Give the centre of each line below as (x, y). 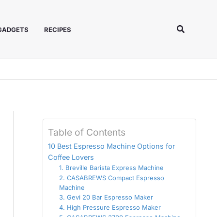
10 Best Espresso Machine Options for (111, 146)
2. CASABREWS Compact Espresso (111, 178)
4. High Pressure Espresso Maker (110, 207)
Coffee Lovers (71, 157)
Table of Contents (87, 132)
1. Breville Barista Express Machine (111, 168)
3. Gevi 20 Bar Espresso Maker (106, 197)
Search (191, 28)
